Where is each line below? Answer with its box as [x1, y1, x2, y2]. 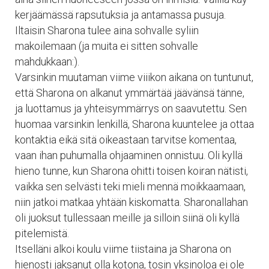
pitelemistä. [15, 226, 69, 240]
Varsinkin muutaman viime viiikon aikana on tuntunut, [15, 70, 253, 83]
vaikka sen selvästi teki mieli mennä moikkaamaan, [15, 180, 246, 193]
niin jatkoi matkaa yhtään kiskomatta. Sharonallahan [15, 195, 248, 208]
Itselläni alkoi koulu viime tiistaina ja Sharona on [15, 242, 231, 255]
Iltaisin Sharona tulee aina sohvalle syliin [15, 23, 199, 37]
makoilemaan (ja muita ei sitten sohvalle [15, 39, 198, 52]
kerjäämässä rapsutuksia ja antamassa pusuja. [15, 8, 226, 21]
